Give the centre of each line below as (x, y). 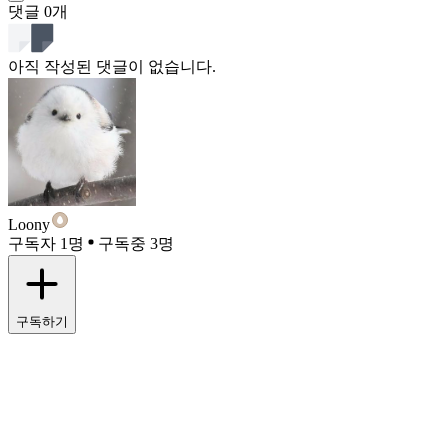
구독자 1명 (46, 244)
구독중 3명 (136, 244)
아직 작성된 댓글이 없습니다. (112, 67)
